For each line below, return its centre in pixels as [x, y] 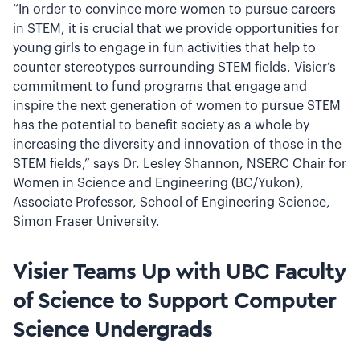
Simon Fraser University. [90, 222]
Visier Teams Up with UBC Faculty [180, 272]
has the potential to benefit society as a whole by [161, 125]
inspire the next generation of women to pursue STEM [177, 106]
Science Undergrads [112, 329]
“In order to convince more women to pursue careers [174, 10]
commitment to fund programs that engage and [160, 87]
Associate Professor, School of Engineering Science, [172, 202]
